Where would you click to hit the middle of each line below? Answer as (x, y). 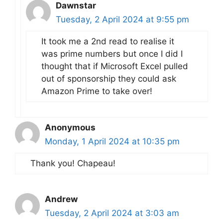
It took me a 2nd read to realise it (108, 42)
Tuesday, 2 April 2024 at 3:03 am (112, 213)
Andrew (61, 199)
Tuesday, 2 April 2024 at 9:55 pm (122, 20)
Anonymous (70, 128)
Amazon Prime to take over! (97, 91)
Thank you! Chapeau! (73, 164)
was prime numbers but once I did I (112, 54)
